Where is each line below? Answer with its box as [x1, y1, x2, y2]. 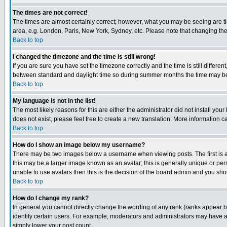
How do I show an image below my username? [13, 141, 145, 148]
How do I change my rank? [13, 195, 89, 202]
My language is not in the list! [13, 97, 96, 104]
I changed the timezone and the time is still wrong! [13, 53, 156, 60]
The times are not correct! [13, 9, 88, 16]
